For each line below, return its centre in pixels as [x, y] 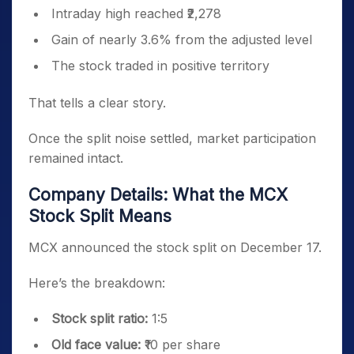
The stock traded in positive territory [160, 66]
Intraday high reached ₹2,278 [136, 13]
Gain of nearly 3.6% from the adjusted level [182, 40]
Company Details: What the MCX [158, 195]
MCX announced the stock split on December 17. [175, 247]
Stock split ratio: [102, 318]
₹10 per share [181, 345]
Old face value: [96, 345]
